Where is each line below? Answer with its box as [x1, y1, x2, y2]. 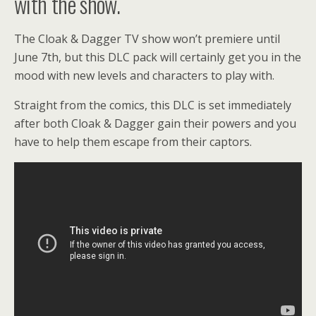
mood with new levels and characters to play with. [14, 68, 274, 83]
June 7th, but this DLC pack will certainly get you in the [14, 49, 301, 65]
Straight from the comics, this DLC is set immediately [14, 97, 291, 113]
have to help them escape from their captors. [14, 134, 252, 150]
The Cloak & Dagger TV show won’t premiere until [14, 31, 280, 47]
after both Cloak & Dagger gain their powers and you [14, 116, 296, 131]
